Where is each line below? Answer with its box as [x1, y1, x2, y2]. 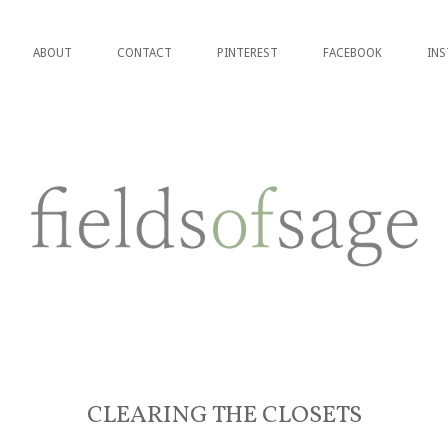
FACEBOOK [323, 46, 382, 61]
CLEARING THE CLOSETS [86, 399, 362, 434]
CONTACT [117, 46, 172, 61]
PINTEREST [217, 46, 278, 61]
